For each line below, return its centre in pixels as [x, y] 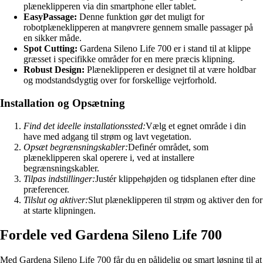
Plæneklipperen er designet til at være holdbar [170, 70]
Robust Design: [54, 70]
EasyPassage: [50, 17]
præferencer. [46, 189]
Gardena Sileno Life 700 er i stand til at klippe [164, 49]
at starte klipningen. [60, 210]
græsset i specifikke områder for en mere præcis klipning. [129, 59]
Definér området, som [168, 147]
